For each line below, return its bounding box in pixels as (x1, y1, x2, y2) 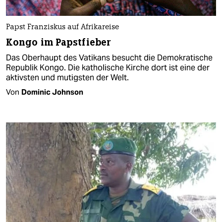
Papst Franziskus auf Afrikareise (6, 23, 119, 31)
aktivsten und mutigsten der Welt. (6, 72, 129, 83)
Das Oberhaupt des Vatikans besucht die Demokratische (6, 52, 213, 63)
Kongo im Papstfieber (6, 36, 111, 49)
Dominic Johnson (21, 87, 83, 97)
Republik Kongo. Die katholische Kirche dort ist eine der (6, 62, 210, 73)
